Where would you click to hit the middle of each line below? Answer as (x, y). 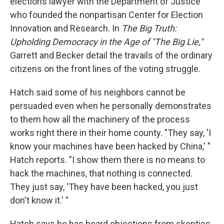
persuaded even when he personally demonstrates (111, 106)
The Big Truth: (149, 28)
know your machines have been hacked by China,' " (110, 146)
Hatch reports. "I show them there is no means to (107, 160)
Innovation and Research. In (66, 28)
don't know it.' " (39, 200)
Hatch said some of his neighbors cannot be (98, 92)
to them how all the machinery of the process (100, 119)
